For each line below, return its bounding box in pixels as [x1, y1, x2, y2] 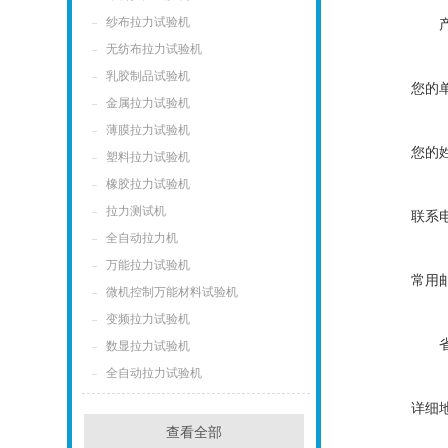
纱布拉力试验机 [106, 15, 191, 29]
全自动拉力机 [106, 231, 179, 245]
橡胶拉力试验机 [106, 177, 191, 191]
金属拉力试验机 [106, 96, 191, 110]
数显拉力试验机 [106, 339, 191, 353]
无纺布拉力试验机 [106, 42, 203, 56]
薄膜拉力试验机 [106, 123, 191, 137]
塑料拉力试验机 [106, 150, 191, 164]
